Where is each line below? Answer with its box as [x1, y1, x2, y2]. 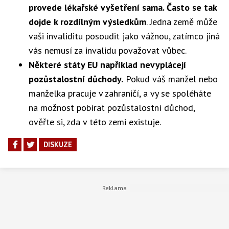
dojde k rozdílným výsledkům [29, 16, 146, 28]
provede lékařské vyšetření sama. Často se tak [29, 2, 217, 13]
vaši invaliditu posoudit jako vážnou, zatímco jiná [29, 30, 220, 42]
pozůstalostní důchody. [29, 73, 123, 85]
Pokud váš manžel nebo [123, 73, 218, 85]
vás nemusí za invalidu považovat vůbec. [29, 44, 187, 56]
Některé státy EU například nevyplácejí [29, 59, 186, 71]
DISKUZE [43, 140, 72, 149]
